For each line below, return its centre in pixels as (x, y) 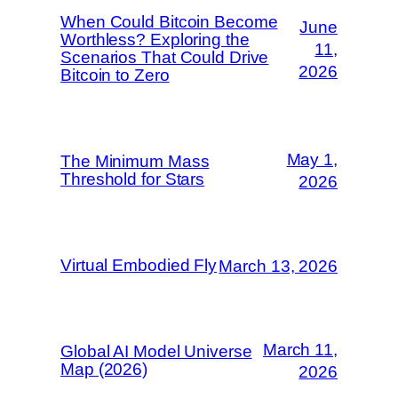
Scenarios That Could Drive (165, 58)
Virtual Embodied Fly (139, 266)
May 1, (312, 160)
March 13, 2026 (278, 266)
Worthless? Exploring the (155, 40)
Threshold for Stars (133, 179)
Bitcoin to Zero (115, 76)
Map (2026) (104, 370)
